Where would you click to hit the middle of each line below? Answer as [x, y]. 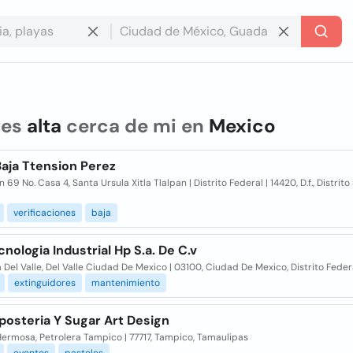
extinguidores [45, 283]
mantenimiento [125, 283]
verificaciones [44, 213]
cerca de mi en [135, 126]
